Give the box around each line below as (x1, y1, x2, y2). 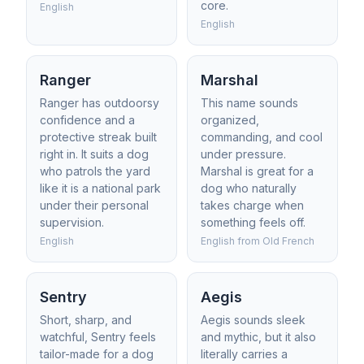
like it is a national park (40, 181, 161, 195)
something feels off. (201, 215, 305, 229)
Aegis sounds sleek (201, 313, 305, 327)
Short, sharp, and (40, 313, 132, 327)
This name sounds (201, 96, 298, 110)
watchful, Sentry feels (40, 330, 156, 344)
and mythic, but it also (201, 330, 316, 344)
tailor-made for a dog (40, 347, 154, 361)
